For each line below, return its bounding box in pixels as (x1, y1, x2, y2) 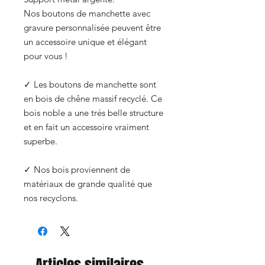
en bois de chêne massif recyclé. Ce (24, 92, 162, 104)
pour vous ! (24, 50, 70, 62)
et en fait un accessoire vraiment (24, 121, 149, 132)
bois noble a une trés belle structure (24, 106, 163, 118)
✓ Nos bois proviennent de (24, 163, 130, 175)
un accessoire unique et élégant (24, 35, 147, 47)
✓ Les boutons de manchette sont (24, 78, 156, 90)
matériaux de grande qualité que (24, 177, 152, 189)
